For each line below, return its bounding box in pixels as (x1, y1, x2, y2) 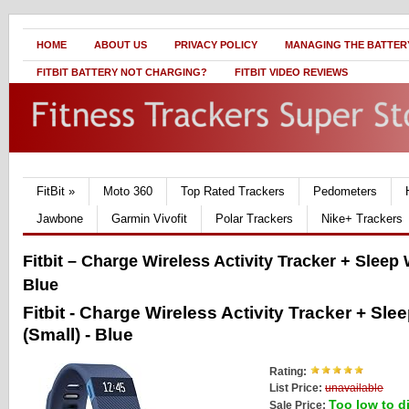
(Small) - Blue (23, 325, 133, 344)
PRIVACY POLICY (174, 39, 257, 50)
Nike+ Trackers (321, 212, 403, 225)
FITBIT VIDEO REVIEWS (235, 67, 348, 78)
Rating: (269, 365, 307, 378)
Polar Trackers (215, 212, 293, 225)
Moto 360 (103, 184, 152, 198)
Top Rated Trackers (181, 184, 285, 198)
